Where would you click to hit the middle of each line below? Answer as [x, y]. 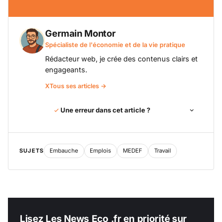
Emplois [101, 151]
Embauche [64, 151]
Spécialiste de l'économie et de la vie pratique [115, 45]
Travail [162, 151]
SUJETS [31, 151]
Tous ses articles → [78, 86]
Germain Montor [80, 33]
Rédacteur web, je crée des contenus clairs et [122, 59]
